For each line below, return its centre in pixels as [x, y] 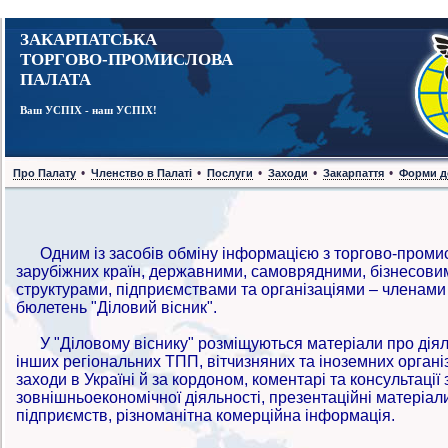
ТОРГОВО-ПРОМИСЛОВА [126, 59]
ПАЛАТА [55, 79]
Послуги [230, 173]
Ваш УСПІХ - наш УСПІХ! [88, 110]
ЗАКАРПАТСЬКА [88, 39]
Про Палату [44, 173]
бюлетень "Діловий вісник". [116, 307]
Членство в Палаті [141, 173]
